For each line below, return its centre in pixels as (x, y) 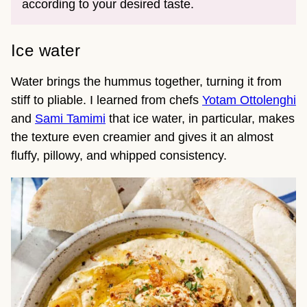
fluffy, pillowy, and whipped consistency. (119, 156)
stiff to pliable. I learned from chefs (107, 100)
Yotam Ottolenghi (249, 100)
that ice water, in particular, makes (200, 119)
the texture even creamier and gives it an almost (142, 137)
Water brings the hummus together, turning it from (146, 82)
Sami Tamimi (70, 119)
